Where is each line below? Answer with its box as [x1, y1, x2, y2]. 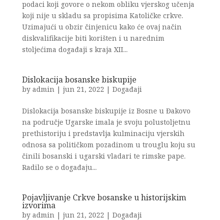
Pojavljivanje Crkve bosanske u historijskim [22, 192, 186, 203]
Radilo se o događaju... [22, 163, 97, 172]
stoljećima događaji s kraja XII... [22, 45, 128, 54]
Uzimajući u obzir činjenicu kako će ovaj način [22, 22, 182, 31]
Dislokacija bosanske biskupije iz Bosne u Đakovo [22, 106, 191, 115]
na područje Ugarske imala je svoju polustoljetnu [22, 117, 191, 127]
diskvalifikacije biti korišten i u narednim [22, 33, 165, 43]
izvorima [22, 200, 55, 211]
